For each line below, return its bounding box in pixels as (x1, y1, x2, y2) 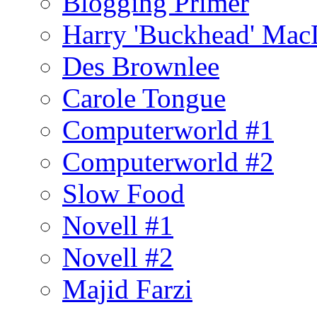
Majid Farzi (62, 273, 192, 304)
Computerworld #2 (62, 146, 274, 177)
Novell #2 (62, 241, 173, 272)
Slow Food (62, 178, 185, 209)
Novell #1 (62, 209, 173, 241)
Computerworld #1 (62, 114, 274, 145)
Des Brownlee (62, 50, 219, 81)
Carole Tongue (62, 82, 226, 113)
